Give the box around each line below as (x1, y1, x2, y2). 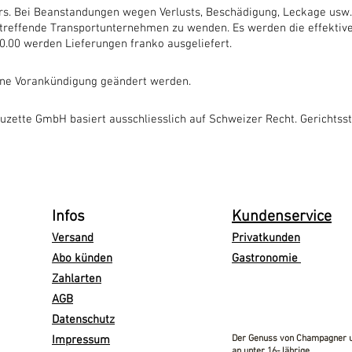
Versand (52, 231, 93, 245)
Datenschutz (52, 313, 115, 327)
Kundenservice (232, 207, 332, 226)
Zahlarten (52, 272, 101, 286)
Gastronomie (232, 251, 301, 266)
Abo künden (52, 251, 112, 266)
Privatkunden (232, 231, 300, 245)
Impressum (52, 333, 110, 347)
